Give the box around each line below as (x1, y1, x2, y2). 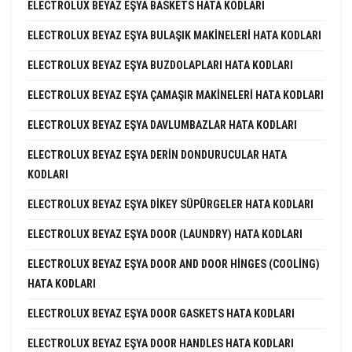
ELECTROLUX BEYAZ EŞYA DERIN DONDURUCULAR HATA (27, 148, 287, 161)
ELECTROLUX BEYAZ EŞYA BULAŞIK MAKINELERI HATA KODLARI (27, 28, 321, 42)
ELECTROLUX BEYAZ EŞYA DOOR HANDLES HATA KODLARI (27, 336, 294, 350)
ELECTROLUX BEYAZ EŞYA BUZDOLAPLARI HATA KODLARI (27, 58, 293, 71)
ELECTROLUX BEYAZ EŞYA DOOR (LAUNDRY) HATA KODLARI (27, 227, 302, 240)
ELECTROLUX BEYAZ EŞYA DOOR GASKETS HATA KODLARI (27, 306, 295, 320)
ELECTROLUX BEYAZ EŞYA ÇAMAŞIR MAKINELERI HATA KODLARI (27, 88, 324, 101)
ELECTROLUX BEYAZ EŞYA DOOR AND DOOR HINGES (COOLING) (27, 257, 320, 270)
